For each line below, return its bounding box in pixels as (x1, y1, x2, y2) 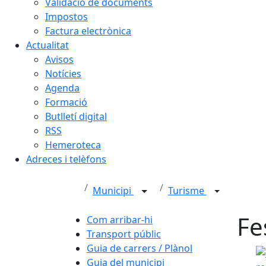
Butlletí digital (45, 110, 107, 123)
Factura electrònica (45, 24, 131, 37)
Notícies (45, 67, 81, 80)
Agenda (45, 81, 80, 94)
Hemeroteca (45, 138, 101, 151)
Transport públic (87, 227, 161, 240)
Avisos (45, 53, 74, 66)
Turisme (167, 184, 207, 198)
